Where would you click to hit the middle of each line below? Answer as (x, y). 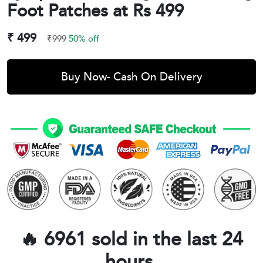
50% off (84, 39)
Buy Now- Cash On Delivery (131, 77)
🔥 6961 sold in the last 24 (131, 240)
